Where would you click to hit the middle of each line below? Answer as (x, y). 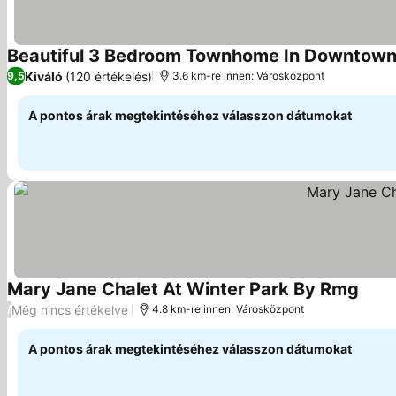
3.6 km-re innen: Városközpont (248, 76)
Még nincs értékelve (70, 309)
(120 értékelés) (109, 76)
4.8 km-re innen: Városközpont (228, 309)
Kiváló (44, 76)
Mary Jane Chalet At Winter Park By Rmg (183, 289)
